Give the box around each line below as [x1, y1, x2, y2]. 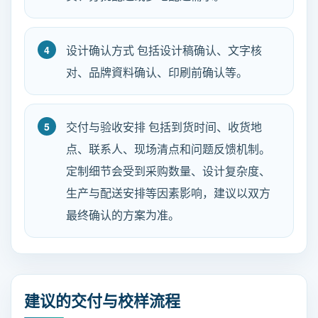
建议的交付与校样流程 [24, 289, 180, 312]
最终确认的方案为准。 [66, 207, 180, 223]
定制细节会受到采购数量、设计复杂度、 [66, 163, 270, 179]
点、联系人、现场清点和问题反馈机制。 [66, 141, 270, 157]
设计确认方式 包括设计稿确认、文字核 [66, 42, 262, 58]
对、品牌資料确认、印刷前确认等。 [66, 64, 248, 80]
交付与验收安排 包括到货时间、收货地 [66, 119, 262, 135]
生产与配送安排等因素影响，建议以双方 [66, 185, 270, 201]
